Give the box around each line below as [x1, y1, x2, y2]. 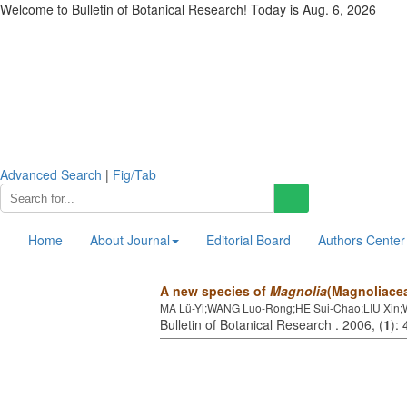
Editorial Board [206, 231, 291, 249]
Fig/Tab [113, 165, 156, 184]
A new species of [160, 282, 270, 300]
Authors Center [318, 231, 405, 249]
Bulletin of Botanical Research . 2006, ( [160, 315, 383, 333]
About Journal [90, 231, 170, 249]
